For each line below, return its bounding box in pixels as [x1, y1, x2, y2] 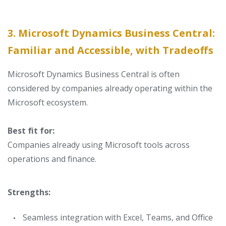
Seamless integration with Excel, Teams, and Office [23, 212, 213, 223]
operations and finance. [8, 153, 96, 164]
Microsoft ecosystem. [8, 97, 88, 108]
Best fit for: [8, 125, 54, 136]
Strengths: [8, 187, 50, 198]
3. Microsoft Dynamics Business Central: [8, 26, 215, 40]
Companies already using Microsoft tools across [8, 139, 190, 150]
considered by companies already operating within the [8, 83, 212, 94]
